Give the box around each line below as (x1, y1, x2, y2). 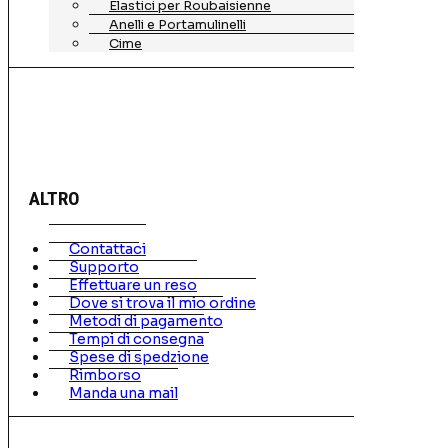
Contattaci (69, 240, 146, 259)
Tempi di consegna (69, 330, 204, 349)
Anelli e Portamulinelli (109, 17, 246, 34)
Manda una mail (69, 384, 178, 403)
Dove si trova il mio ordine (69, 294, 256, 313)
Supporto (69, 258, 139, 277)
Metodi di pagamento (69, 312, 223, 331)
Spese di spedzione (69, 348, 209, 367)
